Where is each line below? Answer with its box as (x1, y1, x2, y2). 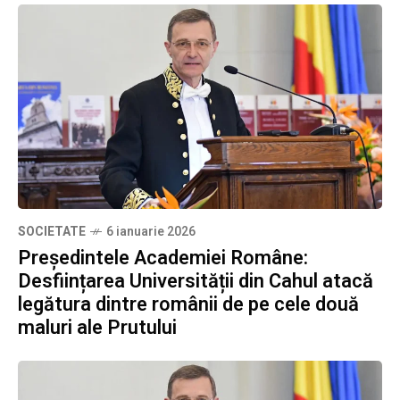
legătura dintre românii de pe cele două (18, 290, 359, 320)
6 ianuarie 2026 (106, 222, 196, 242)
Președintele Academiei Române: (18, 244, 308, 273)
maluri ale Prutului (18, 313, 177, 343)
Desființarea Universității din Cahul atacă (18, 267, 373, 296)
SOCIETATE (18, 222, 86, 242)
